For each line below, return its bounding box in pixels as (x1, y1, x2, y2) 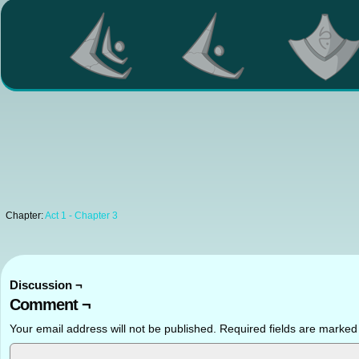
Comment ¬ (10, 296, 91, 313)
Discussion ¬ (10, 278, 83, 292)
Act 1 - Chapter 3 (45, 210, 118, 221)
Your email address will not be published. (10, 322, 216, 335)
